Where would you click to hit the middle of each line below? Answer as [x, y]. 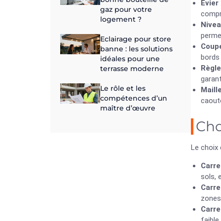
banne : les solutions [136, 49]
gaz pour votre [126, 10]
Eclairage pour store [135, 39]
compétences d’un [133, 98]
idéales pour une [130, 59]
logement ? [121, 19]
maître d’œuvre [128, 108]
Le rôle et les [123, 89]
